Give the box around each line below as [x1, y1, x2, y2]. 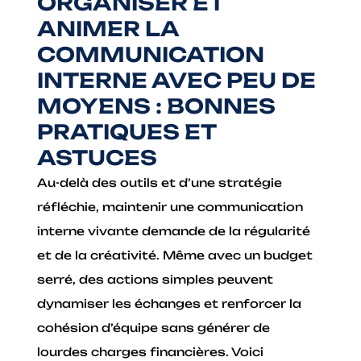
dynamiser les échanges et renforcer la [37, 296, 302, 310]
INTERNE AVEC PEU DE [37, 67, 317, 93]
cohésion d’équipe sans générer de [37, 320, 271, 334]
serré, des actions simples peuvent [37, 272, 274, 286]
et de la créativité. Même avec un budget [37, 247, 313, 262]
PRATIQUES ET [37, 118, 217, 144]
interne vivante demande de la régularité [37, 223, 311, 238]
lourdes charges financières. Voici [37, 344, 264, 359]
